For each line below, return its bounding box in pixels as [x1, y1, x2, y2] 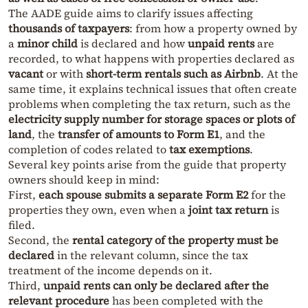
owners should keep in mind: [8, 172, 159, 188]
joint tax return [188, 202, 268, 218]
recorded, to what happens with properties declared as [8, 51, 294, 67]
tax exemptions [169, 142, 250, 157]
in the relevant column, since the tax [54, 247, 248, 263]
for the [248, 187, 286, 203]
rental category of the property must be [72, 232, 278, 248]
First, [8, 187, 38, 203]
